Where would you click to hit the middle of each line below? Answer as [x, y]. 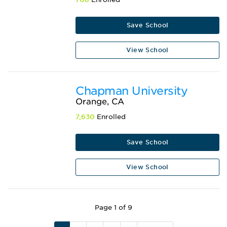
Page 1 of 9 [113, 208]
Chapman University [132, 91]
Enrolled [110, 117]
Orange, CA [100, 102]
